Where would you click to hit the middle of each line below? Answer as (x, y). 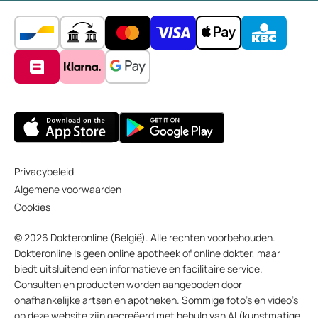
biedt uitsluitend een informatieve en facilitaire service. (138, 269)
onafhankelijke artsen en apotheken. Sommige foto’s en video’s (156, 300)
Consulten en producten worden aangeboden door (128, 284)
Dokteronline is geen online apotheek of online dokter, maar (147, 253)
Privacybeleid (44, 171)
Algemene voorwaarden (68, 189)
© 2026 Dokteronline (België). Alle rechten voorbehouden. (145, 237)
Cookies (32, 207)
